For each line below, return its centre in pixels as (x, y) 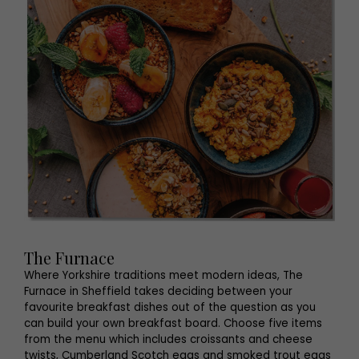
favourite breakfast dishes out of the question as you (170, 307)
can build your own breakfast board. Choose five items (173, 323)
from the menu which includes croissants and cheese (168, 339)
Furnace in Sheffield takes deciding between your (158, 291)
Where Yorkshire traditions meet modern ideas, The (163, 275)
